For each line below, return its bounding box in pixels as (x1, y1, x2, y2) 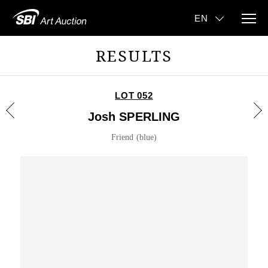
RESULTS (96, 45, 172, 66)
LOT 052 (115, 90, 153, 100)
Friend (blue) (111, 133, 157, 142)
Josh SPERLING (87, 110, 181, 123)
